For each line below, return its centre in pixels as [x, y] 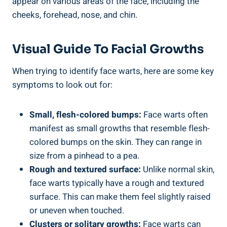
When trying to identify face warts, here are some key [113, 71]
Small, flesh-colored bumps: [85, 115]
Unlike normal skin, [178, 170]
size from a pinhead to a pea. [84, 156]
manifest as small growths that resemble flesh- [120, 129]
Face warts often [175, 115]
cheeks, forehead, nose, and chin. [75, 15]
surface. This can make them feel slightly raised [120, 197]
